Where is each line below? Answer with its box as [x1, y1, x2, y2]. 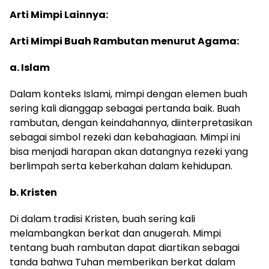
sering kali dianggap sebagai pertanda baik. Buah [10, 101, 240, 115]
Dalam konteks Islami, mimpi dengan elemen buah [10, 86, 247, 101]
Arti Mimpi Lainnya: [10, 7, 108, 22]
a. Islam [10, 60, 50, 74]
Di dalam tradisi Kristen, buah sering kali [10, 211, 195, 226]
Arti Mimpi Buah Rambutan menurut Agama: [10, 34, 239, 48]
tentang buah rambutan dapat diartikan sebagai [10, 240, 240, 255]
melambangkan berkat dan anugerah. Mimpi [10, 226, 221, 240]
